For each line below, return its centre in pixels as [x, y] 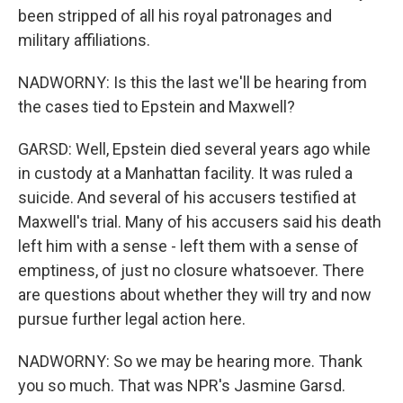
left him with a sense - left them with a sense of [188, 246]
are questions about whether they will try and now [195, 295]
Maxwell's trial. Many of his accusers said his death [200, 222]
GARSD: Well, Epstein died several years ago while [194, 149]
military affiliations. [84, 40]
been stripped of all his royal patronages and [175, 16]
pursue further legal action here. [132, 319]
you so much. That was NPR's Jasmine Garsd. [182, 385]
